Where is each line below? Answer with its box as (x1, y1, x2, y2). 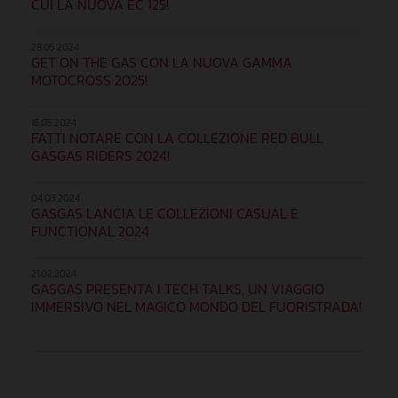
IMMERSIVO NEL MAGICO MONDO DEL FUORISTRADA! (31, 295, 362, 317)
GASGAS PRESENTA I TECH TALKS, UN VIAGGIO (31, 277, 324, 299)
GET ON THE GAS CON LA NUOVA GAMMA (31, 51, 292, 73)
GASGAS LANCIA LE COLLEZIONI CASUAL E (31, 202, 298, 224)
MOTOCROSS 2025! (31, 68, 147, 91)
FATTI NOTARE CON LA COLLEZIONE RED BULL (31, 126, 323, 148)
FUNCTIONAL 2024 (31, 219, 149, 242)
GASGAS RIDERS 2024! (31, 144, 170, 166)
